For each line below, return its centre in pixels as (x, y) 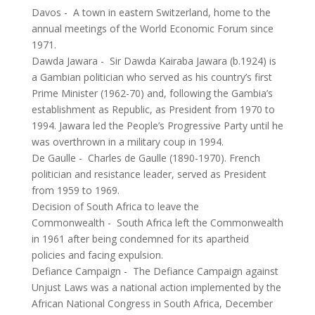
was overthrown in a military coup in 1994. (127, 142)
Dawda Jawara (64, 61)
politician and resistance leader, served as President (149, 174)
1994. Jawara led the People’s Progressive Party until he (157, 126)
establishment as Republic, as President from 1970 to (153, 109)
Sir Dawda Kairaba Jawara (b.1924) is (193, 61)
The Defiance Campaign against (205, 271)
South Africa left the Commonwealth (200, 223)
